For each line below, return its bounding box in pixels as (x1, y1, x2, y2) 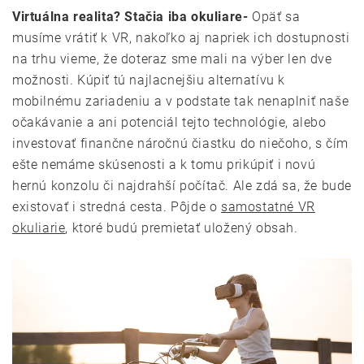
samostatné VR (221, 198, 315, 214)
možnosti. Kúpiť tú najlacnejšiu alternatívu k (12, 71, 285, 88)
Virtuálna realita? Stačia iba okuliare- (12, 8, 252, 24)
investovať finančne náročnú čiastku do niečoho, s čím (12, 135, 349, 151)
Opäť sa (252, 8, 301, 24)
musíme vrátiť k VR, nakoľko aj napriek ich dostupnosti (12, 29, 350, 45)
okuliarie (12, 219, 66, 236)
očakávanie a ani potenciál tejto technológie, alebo (12, 114, 327, 130)
